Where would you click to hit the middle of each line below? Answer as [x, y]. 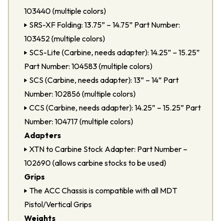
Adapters [43, 135]
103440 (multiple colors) [65, 11]
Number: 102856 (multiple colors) [80, 94]
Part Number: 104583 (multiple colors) [88, 66]
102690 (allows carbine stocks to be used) [95, 163]
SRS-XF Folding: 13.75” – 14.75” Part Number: [105, 25]
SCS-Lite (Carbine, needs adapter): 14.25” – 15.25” [114, 52]
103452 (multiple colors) [65, 38]
